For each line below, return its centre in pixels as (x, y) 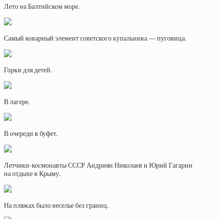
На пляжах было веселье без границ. (56, 206)
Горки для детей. (28, 70)
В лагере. (17, 102)
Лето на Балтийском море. (42, 7)
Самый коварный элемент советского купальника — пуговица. (95, 38)
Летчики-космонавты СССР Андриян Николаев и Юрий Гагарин (98, 165)
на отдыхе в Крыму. (32, 174)
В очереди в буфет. (31, 134)
